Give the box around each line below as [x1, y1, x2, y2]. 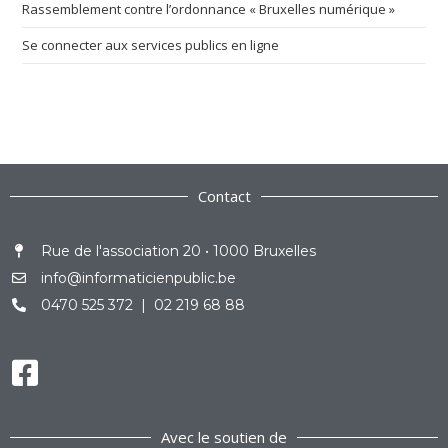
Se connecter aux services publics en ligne [22, 35, 280, 54]
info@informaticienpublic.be [40, 268, 236, 287]
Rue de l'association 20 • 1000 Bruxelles [40, 241, 316, 260]
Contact [197, 185, 251, 206]
